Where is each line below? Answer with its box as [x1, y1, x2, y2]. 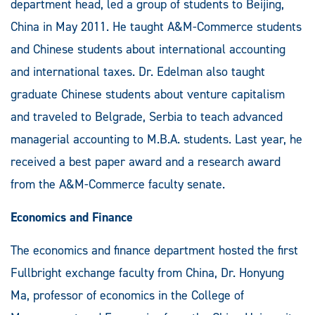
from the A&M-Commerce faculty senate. [11, 175, 225, 193]
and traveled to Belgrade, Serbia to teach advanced [11, 108, 283, 125]
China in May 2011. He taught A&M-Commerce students [11, 18, 302, 35]
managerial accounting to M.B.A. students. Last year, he [11, 130, 302, 148]
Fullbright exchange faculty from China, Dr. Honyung [11, 264, 284, 281]
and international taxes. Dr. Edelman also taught [11, 63, 265, 80]
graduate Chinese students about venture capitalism [11, 85, 285, 103]
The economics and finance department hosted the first [11, 241, 298, 259]
